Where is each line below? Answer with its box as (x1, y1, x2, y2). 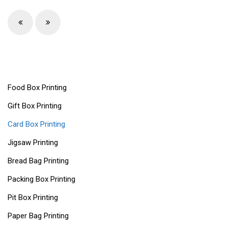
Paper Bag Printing (8, 211, 69, 221)
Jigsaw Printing (8, 138, 58, 148)
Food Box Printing (8, 83, 67, 93)
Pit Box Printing (8, 193, 58, 203)
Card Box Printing (8, 120, 65, 129)
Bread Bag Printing (8, 156, 69, 166)
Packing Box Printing (8, 175, 75, 184)
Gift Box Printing (8, 101, 62, 111)
